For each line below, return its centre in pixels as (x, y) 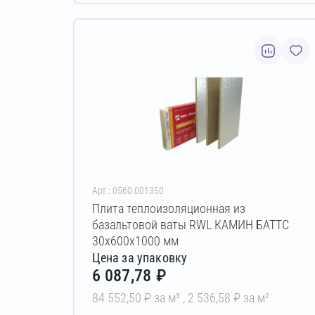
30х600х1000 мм (135, 241)
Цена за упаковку (140, 257)
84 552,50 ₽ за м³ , (140, 297)
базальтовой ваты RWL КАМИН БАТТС (190, 225)
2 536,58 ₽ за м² (228, 297)
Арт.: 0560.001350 (128, 191)
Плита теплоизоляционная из (168, 209)
